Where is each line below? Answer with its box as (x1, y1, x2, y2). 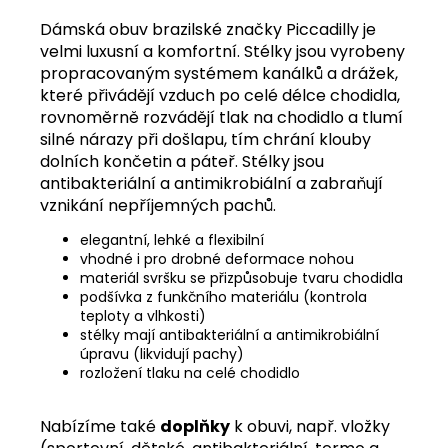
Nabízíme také (40, 414, 160, 438)
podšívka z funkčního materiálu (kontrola (80, 286, 367, 307)
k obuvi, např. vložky (230, 414, 390, 438)
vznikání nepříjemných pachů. (40, 193, 280, 217)
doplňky (160, 414, 230, 438)
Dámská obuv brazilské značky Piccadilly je (40, 17, 376, 41)
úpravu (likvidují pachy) (80, 343, 244, 364)
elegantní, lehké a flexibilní (80, 229, 264, 250)
